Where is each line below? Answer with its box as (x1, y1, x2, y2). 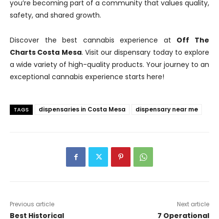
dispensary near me (135, 105, 198, 113)
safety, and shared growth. (10, 10, 101, 20)
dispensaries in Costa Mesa (39, 105, 126, 113)
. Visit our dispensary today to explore (81, 47, 209, 57)
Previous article (10, 200, 54, 208)
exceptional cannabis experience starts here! (10, 72, 164, 82)
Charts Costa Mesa (10, 47, 82, 57)
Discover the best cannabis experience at (10, 35, 177, 45)
